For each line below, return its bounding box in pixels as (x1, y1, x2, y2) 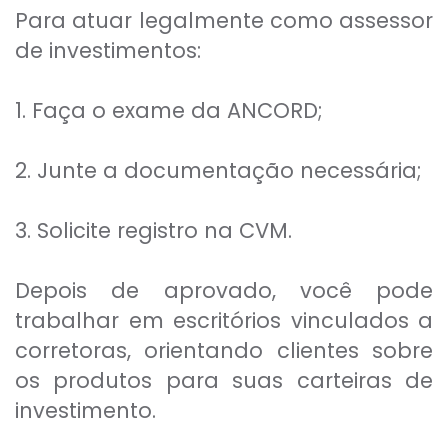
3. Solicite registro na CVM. (15, 216, 292, 246)
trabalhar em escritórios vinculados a (15, 306, 433, 336)
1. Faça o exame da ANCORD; (15, 96, 323, 126)
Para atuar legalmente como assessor (15, 6, 433, 36)
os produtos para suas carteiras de (15, 366, 433, 396)
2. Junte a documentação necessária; (15, 156, 422, 186)
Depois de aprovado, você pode (15, 276, 433, 306)
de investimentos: (15, 36, 201, 66)
